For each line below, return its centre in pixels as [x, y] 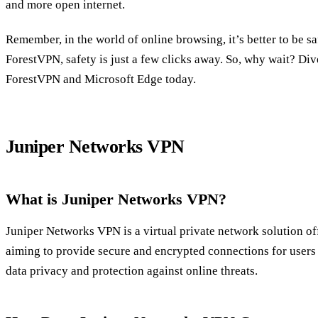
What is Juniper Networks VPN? [116, 199]
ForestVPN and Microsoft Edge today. [101, 79]
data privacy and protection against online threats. [132, 271]
